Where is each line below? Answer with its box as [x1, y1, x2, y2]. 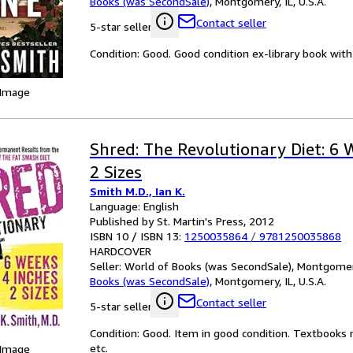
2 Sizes [90, 162, 142, 182]
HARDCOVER [90, 244, 151, 258]
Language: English [90, 199, 179, 213]
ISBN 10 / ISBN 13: [90, 229, 184, 243]
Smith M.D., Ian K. [90, 184, 185, 198]
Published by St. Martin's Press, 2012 [90, 214, 274, 228]
